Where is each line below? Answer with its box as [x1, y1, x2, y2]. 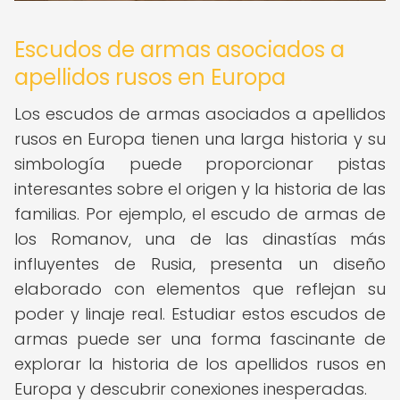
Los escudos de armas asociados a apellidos [14, 103, 386, 125]
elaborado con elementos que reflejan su [14, 278, 386, 300]
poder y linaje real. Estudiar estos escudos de [14, 303, 386, 325]
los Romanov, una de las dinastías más [14, 228, 386, 250]
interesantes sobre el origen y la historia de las [14, 178, 386, 200]
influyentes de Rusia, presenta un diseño [14, 253, 386, 275]
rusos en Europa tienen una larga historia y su [14, 128, 386, 150]
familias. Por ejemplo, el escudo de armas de [14, 203, 386, 225]
